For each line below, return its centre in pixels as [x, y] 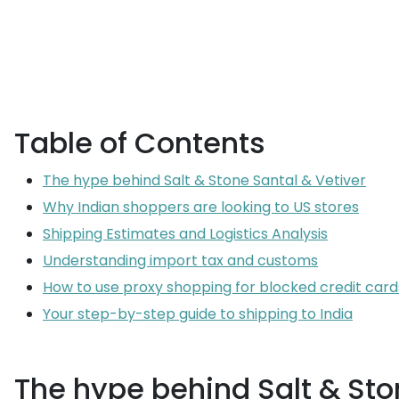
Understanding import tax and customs [180, 261]
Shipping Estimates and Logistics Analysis [185, 234]
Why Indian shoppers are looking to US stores [201, 207]
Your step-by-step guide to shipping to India [198, 314]
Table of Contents [140, 143]
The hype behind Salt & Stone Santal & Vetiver [204, 180]
